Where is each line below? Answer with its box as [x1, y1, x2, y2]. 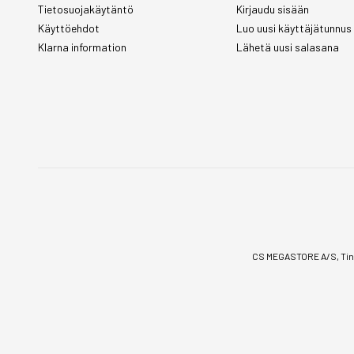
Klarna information [38, 40, 126, 54]
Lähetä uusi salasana [236, 40, 340, 54]
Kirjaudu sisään [236, 2, 310, 16]
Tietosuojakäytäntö [38, 2, 134, 16]
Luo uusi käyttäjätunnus [236, 21, 352, 35]
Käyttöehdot [38, 21, 100, 35]
